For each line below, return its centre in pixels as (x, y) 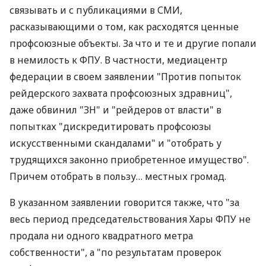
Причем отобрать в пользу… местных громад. (118, 176)
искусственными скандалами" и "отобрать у (115, 143)
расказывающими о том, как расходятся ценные (124, 27)
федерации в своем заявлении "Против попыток (125, 77)
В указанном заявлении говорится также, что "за (124, 202)
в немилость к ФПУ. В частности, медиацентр (118, 60)
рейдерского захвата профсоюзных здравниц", (121, 93)
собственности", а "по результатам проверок (115, 252)
